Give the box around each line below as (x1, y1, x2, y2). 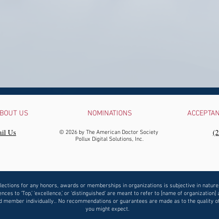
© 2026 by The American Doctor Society (59, 129, 160, 136)
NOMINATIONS (87, 109, 132, 118)
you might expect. (86, 206, 130, 213)
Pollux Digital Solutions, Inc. (75, 136, 144, 143)
